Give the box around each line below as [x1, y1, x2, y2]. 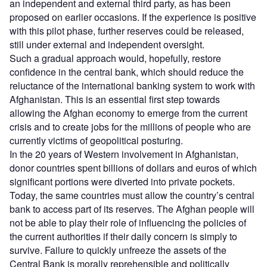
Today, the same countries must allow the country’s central [10, 188, 254, 202]
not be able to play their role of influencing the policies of [10, 215, 246, 229]
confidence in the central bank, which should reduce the [10, 64, 244, 79]
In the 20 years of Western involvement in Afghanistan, [10, 147, 238, 161]
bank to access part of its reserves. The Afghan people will [10, 201, 254, 216]
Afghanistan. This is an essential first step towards [10, 92, 220, 106]
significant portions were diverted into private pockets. [10, 174, 235, 188]
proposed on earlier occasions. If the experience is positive [10, 10, 256, 24]
